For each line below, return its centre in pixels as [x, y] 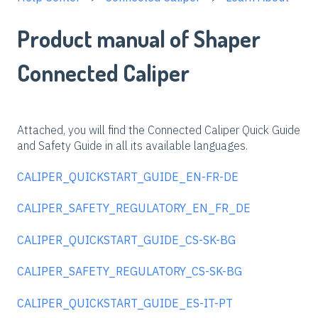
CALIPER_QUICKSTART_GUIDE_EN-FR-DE [128, 177]
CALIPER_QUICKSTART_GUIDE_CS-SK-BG [126, 240]
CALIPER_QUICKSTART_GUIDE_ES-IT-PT [125, 303]
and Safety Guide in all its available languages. [132, 145]
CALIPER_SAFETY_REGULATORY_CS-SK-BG [130, 272]
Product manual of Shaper [139, 38]
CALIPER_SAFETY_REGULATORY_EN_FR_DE [134, 208]
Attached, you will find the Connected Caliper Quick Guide [159, 130]
